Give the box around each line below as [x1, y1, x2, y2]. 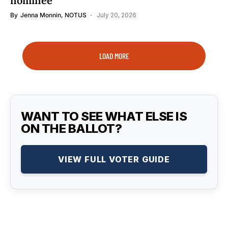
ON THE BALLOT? [21, 121, 122, 136]
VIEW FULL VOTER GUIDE [58, 154, 170, 164]
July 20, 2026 [97, 11, 136, 19]
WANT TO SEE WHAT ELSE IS [21, 109, 187, 124]
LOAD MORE [99, 51, 129, 61]
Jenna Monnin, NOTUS [20, 11, 87, 19]
